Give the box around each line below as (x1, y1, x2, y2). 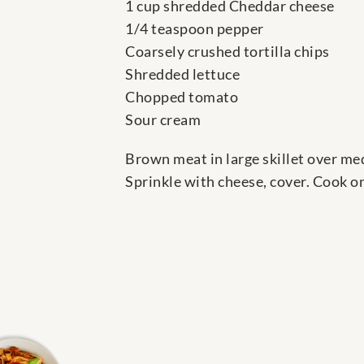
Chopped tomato (125, 88, 238, 106)
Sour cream (125, 110, 201, 129)
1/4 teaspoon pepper (125, 19, 264, 38)
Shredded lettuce (125, 65, 240, 84)
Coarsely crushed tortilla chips (125, 42, 330, 61)
